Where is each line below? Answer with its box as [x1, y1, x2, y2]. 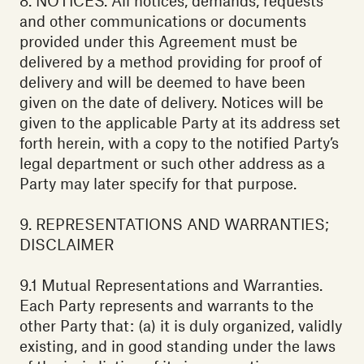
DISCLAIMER [19, 235, 114, 254]
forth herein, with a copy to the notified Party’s [19, 133, 339, 153]
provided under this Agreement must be [19, 32, 297, 51]
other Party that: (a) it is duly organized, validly [19, 316, 342, 336]
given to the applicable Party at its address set [19, 113, 340, 132]
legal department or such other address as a [19, 154, 325, 173]
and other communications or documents [19, 11, 306, 31]
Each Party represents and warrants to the [19, 296, 314, 315]
